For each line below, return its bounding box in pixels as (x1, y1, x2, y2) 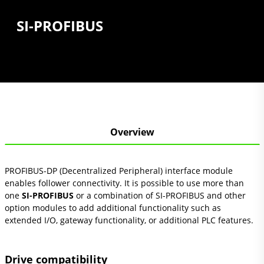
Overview (110, 126, 154, 138)
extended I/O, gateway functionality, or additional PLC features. (4, 214, 253, 226)
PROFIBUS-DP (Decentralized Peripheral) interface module (4, 165, 233, 176)
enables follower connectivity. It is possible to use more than (4, 177, 244, 189)
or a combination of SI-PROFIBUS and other (73, 190, 246, 201)
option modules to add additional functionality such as (4, 202, 221, 213)
